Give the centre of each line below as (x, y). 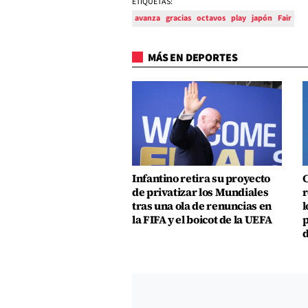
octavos (211, 19)
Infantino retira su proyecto (201, 178)
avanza (147, 19)
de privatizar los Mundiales (200, 192)
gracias (178, 19)
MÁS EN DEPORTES (192, 58)
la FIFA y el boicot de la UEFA (202, 219)
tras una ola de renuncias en (202, 206)
